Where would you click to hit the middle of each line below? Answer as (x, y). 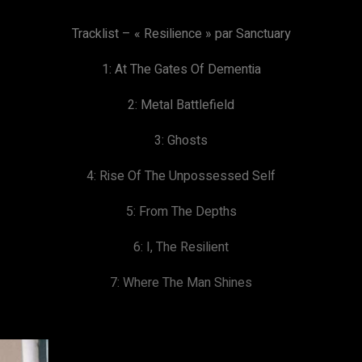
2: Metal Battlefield (181, 105)
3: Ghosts (181, 141)
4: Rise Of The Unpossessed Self (181, 176)
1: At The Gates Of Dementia (181, 69)
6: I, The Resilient (181, 247)
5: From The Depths (181, 212)
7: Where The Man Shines (181, 283)
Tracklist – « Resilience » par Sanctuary (181, 34)
